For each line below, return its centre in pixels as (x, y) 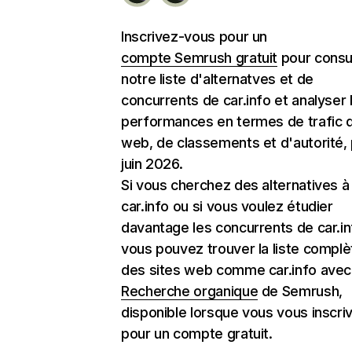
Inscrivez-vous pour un (194, 37)
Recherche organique (190, 291)
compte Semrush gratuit (200, 58)
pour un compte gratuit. (197, 334)
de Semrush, (300, 291)
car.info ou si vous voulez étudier (227, 206)
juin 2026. (152, 164)
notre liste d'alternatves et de (217, 79)
